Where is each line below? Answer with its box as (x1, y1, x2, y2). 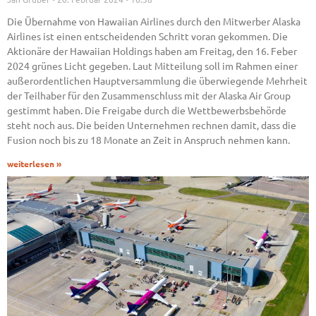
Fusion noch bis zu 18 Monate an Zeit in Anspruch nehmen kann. (7, 133, 290, 147)
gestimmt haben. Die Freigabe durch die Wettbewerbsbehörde (7, 104, 286, 117)
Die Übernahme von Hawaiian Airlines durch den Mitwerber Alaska (7, 15, 300, 28)
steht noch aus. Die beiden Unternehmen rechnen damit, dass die (7, 119, 296, 132)
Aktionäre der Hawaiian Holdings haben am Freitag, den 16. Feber (7, 44, 297, 58)
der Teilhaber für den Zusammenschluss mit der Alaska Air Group (7, 89, 291, 102)
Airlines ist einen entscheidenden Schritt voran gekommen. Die (7, 30, 288, 43)
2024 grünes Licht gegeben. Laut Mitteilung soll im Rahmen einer (7, 59, 298, 73)
